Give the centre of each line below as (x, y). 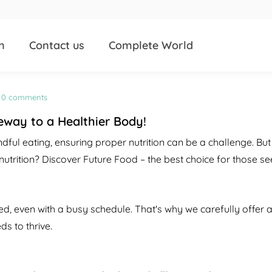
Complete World (151, 45)
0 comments (24, 97)
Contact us (57, 45)
